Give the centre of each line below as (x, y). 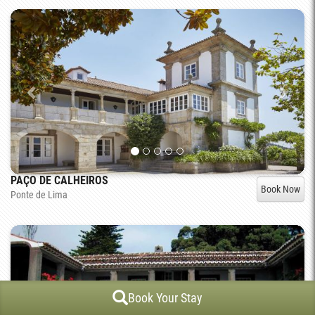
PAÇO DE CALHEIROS (59, 181)
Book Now (281, 189)
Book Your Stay (165, 298)
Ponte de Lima (39, 195)
